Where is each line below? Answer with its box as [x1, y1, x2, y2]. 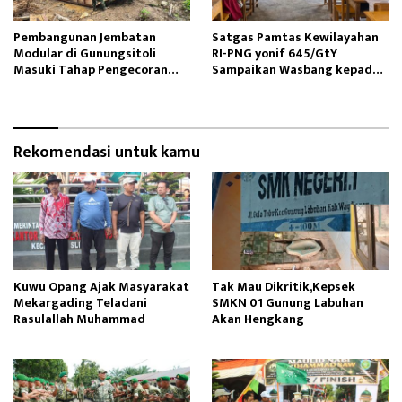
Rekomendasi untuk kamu [13, 139, 200, 167]
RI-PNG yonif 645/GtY [212, 43, 337, 65]
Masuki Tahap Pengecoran [13, 59, 168, 81]
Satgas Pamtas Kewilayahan [212, 27, 379, 48]
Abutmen [13, 75, 67, 97]
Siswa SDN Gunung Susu [212, 75, 352, 97]
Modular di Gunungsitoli [13, 43, 156, 65]
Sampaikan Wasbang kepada [212, 59, 380, 81]
